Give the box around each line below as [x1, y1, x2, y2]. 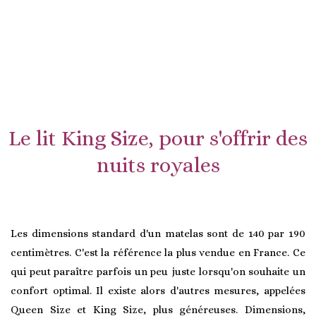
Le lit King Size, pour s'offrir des [8, 126, 308, 150]
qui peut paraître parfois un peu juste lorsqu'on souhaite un [11, 265, 305, 278]
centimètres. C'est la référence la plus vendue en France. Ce [11, 246, 305, 259]
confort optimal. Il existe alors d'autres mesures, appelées [11, 284, 305, 297]
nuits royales [96, 153, 220, 177]
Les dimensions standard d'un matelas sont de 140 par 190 [11, 227, 305, 240]
